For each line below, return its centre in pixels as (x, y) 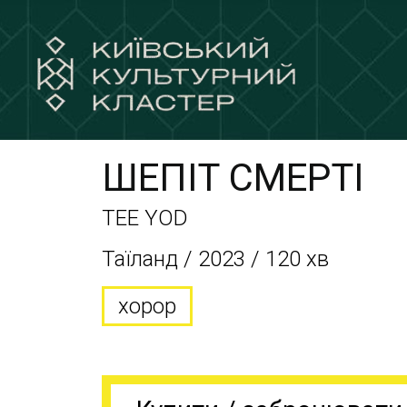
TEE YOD (145, 218)
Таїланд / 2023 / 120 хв (215, 259)
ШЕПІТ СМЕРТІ (233, 178)
